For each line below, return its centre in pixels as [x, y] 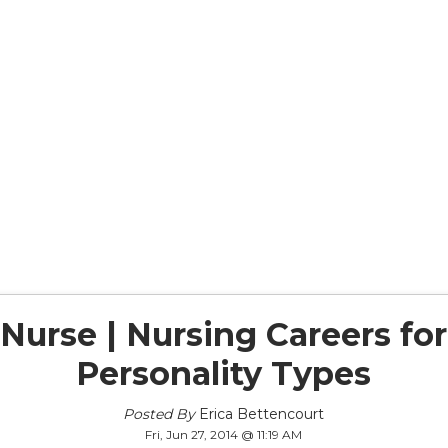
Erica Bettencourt [262, 414]
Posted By [159, 414]
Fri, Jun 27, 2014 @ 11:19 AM [224, 434]
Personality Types [224, 373]
